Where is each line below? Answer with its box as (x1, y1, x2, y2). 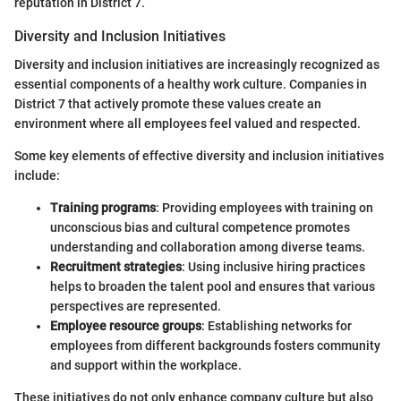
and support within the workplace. (50, 357, 242, 372)
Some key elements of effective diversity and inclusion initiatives (14, 148, 384, 163)
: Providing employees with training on (156, 200, 373, 215)
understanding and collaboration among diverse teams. (50, 239, 365, 254)
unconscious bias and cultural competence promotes (50, 219, 350, 235)
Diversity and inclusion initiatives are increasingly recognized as (14, 56, 380, 72)
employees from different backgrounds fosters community (50, 337, 380, 353)
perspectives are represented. (50, 298, 221, 313)
